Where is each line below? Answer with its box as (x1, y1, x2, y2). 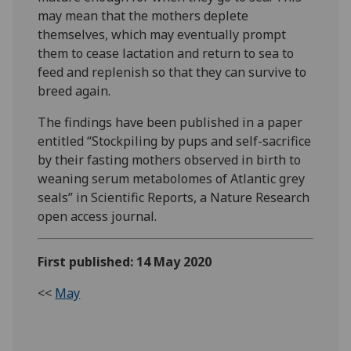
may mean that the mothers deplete (38, 6, 249, 24)
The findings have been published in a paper (38, 113, 303, 131)
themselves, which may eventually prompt (38, 25, 287, 43)
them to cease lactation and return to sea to (38, 44, 295, 62)
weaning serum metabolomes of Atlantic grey (38, 169, 306, 187)
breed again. (38, 81, 111, 100)
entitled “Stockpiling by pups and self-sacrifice (38, 132, 312, 150)
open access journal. (38, 207, 157, 225)
